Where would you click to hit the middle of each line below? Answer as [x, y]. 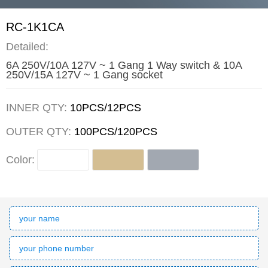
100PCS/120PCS [116, 132]
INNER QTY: [38, 108]
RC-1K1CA [35, 27]
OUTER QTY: [40, 132]
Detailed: [27, 46]
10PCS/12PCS [106, 108]
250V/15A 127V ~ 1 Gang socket [84, 74]
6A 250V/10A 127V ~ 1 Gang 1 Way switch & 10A [124, 65]
